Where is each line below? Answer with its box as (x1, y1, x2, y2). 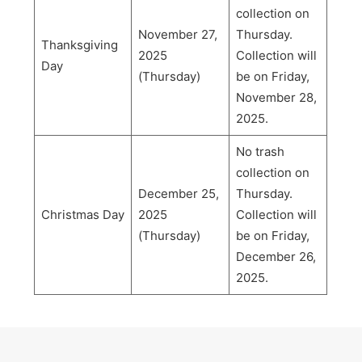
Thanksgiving (40, 36, 118, 53)
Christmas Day (40, 206, 124, 222)
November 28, (235, 89, 317, 105)
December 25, (137, 185, 219, 201)
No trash (235, 143, 284, 159)
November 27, (137, 26, 217, 42)
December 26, (235, 248, 316, 264)
